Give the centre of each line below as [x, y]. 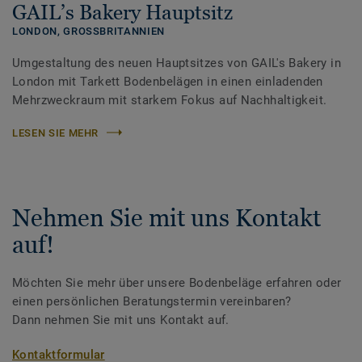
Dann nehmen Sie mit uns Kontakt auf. [121, 320]
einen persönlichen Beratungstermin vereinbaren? [152, 301]
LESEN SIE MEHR [56, 133]
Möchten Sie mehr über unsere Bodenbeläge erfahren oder [177, 282]
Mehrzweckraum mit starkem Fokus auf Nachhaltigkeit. [170, 100]
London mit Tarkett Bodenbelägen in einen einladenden [168, 81]
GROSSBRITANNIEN [114, 31]
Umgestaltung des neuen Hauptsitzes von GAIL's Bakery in [177, 63]
